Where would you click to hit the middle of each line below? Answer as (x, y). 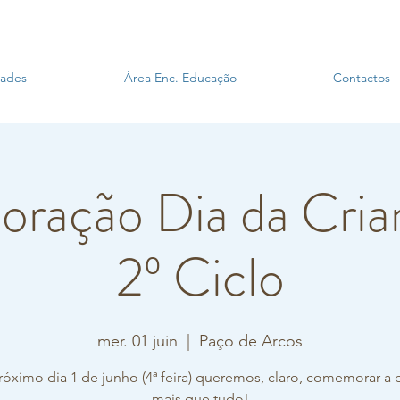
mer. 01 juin (137, 341)
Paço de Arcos (251, 341)
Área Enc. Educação (180, 78)
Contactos (362, 78)
